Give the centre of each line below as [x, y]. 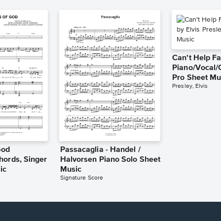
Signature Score [82, 178]
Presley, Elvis [190, 86]
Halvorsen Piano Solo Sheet [110, 160]
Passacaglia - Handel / [100, 150]
